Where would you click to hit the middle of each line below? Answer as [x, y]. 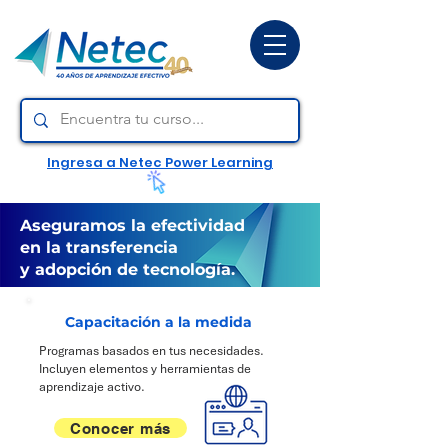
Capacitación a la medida [158, 322]
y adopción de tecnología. [127, 269]
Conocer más [120, 428]
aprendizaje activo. [92, 387]
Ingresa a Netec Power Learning [160, 162]
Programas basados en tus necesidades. [151, 351]
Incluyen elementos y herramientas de [145, 369]
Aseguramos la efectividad [132, 225]
